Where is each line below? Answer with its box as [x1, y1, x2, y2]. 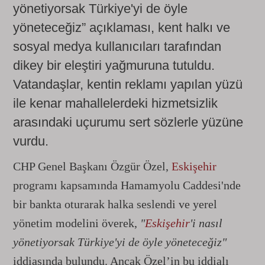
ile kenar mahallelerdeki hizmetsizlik [13, 96, 218, 111]
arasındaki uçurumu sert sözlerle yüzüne [13, 115, 243, 130]
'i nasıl [190, 216, 222, 230]
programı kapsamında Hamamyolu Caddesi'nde [13, 179, 241, 192]
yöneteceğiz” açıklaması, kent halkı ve [13, 20, 230, 35]
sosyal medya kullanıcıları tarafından [13, 39, 221, 54]
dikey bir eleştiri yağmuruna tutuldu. [13, 58, 215, 73]
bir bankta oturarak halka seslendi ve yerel [13, 198, 217, 211]
